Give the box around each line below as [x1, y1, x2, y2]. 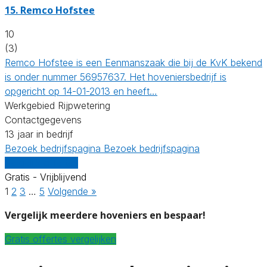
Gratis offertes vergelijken [5, 232, 116, 245]
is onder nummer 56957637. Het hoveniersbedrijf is [5, 70, 226, 83]
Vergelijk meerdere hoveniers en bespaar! [5, 208, 206, 222]
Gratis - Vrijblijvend [5, 170, 86, 183]
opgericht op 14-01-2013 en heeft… [5, 85, 157, 97]
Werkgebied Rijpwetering [5, 99, 110, 111]
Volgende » [48, 185, 97, 197]
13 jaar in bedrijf [5, 128, 73, 140]
